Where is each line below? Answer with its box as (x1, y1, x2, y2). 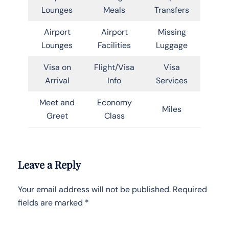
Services (156, 75, 188, 86)
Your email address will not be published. (18, 184, 171, 195)
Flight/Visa (94, 61, 134, 73)
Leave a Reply (18, 157, 81, 171)
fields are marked (18, 197, 85, 208)
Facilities (98, 39, 131, 51)
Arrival (44, 75, 70, 86)
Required (173, 184, 207, 195)
